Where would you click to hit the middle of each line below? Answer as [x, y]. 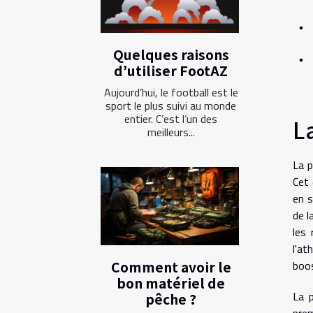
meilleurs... [171, 132]
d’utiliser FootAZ [171, 70]
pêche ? [171, 299]
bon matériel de [171, 283]
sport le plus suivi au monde [171, 105]
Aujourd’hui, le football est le [171, 92]
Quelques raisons [171, 54]
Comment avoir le [171, 267]
